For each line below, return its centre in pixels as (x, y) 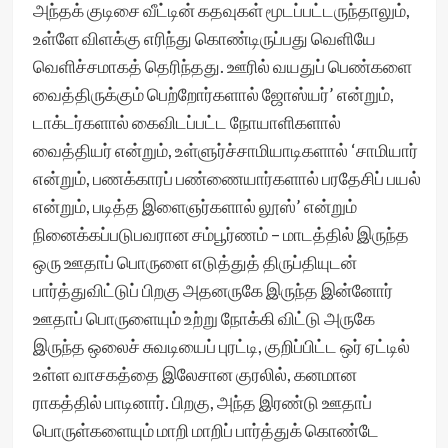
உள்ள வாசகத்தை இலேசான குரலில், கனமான (194, 374)
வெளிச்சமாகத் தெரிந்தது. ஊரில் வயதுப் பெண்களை (222, 66)
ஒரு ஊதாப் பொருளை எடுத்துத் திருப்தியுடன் (194, 262)
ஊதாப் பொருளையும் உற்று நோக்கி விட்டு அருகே (203, 318)
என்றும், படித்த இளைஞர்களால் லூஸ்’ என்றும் (194, 206)
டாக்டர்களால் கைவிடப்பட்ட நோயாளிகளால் (186, 122)
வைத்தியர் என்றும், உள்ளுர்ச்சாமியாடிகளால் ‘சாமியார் (225, 150)
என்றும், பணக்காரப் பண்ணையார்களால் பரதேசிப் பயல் (226, 178)
